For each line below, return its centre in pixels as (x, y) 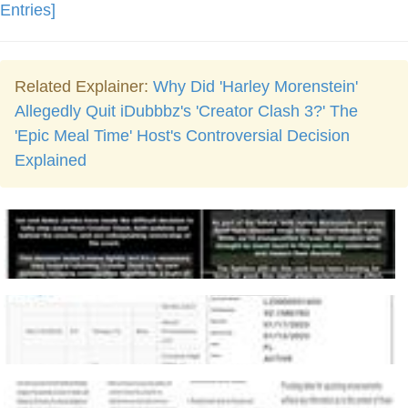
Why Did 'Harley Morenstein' (255, 87)
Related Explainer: (84, 87)
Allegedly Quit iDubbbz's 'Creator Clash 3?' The (186, 111)
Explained (51, 160)
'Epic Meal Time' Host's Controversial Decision (182, 136)
